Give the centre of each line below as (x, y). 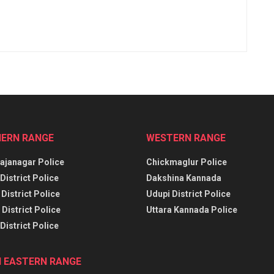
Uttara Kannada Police (192, 209)
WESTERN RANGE (186, 138)
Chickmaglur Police (187, 162)
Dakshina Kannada (184, 178)
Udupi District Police (188, 194)
